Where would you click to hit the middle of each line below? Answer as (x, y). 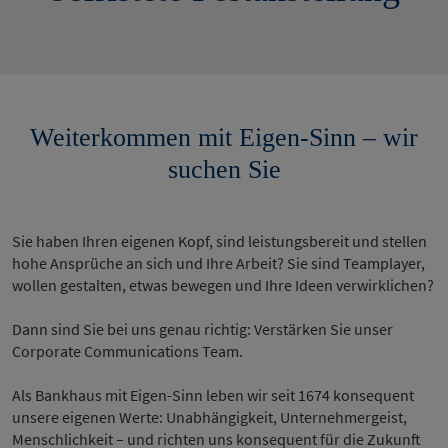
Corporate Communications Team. (127, 351)
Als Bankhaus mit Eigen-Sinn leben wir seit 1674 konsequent (213, 395)
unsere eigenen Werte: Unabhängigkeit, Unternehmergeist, (209, 417)
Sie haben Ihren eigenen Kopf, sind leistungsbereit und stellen (219, 241)
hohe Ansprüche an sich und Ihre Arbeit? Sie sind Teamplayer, (218, 263)
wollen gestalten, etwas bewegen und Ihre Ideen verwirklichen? (223, 285)
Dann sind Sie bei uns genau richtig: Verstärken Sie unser (202, 329)
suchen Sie (224, 169)
